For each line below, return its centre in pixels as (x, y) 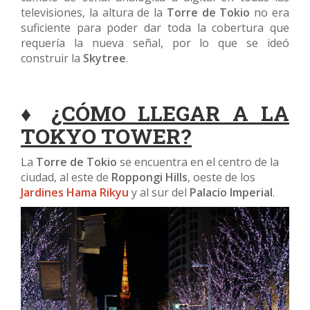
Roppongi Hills (149, 177)
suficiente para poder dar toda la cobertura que (155, 27)
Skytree (104, 58)
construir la (52, 58)
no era (270, 12)
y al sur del (159, 192)
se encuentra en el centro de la (198, 162)
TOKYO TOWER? (106, 136)
